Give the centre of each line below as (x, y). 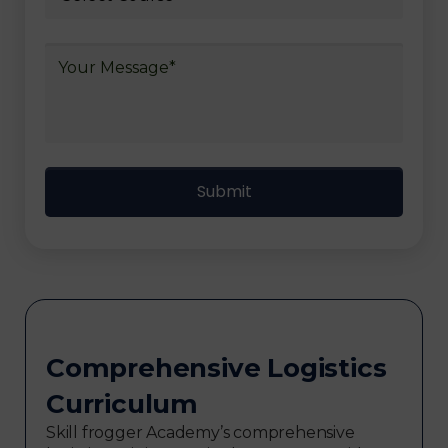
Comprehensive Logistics (216, 367)
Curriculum (122, 403)
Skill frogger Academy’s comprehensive (200, 432)
